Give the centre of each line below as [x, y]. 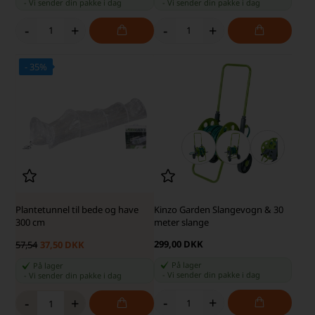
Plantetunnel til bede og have [77, 210]
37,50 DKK [63, 245]
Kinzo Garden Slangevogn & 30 [218, 210]
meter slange [181, 223]
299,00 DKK [178, 244]
